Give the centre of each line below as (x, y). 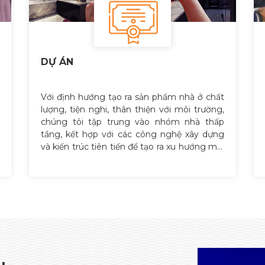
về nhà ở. (59, 159)
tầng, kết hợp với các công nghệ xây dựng (132, 134)
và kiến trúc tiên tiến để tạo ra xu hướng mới (132, 146)
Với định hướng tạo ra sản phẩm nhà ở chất (132, 97)
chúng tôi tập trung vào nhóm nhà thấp (132, 122)
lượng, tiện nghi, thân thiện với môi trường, (132, 109)
